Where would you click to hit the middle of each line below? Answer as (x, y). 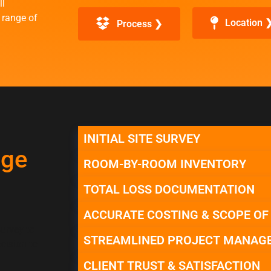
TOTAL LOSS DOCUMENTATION (169, 190)
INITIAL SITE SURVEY (142, 139)
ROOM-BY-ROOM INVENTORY (165, 164)
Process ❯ (139, 24)
